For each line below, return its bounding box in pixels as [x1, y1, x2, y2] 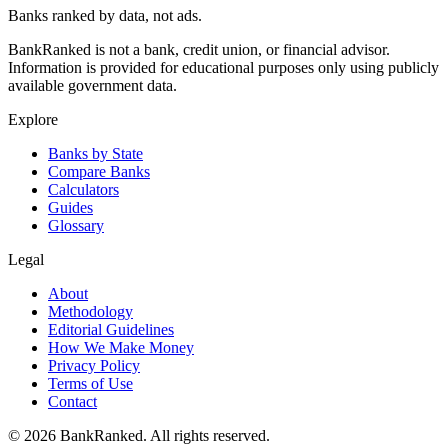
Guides [48, 199, 93, 217]
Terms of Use [48, 375, 133, 393]
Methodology [48, 303, 133, 321]
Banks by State [48, 145, 143, 163]
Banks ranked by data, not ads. [8, 7, 202, 25]
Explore [8, 111, 58, 129]
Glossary [48, 217, 104, 235]
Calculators [48, 181, 119, 199]
